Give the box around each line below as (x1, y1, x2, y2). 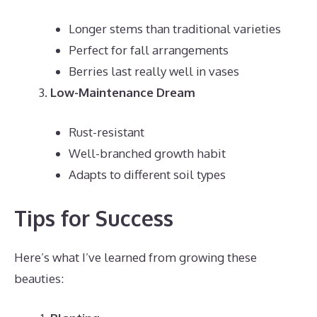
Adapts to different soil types (68, 166, 226, 182)
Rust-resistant (68, 124, 144, 139)
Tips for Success (14, 204, 173, 231)
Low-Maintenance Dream (50, 85, 195, 100)
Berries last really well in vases (68, 64, 239, 79)
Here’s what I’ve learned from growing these (14, 250, 257, 265)
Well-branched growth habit (68, 145, 226, 161)
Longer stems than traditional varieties (68, 21, 281, 36)
